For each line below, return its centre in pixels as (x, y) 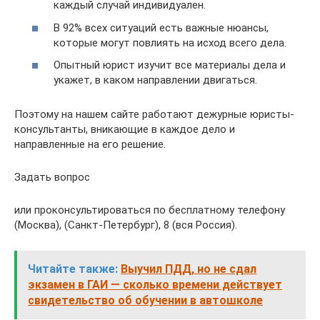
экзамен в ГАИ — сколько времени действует (155, 285)
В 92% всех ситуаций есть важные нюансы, (161, 27)
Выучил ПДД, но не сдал (189, 269)
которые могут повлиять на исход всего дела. (170, 42)
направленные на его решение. (90, 145)
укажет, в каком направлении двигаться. (155, 80)
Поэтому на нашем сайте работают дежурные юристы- (154, 115)
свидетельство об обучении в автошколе (145, 301)
